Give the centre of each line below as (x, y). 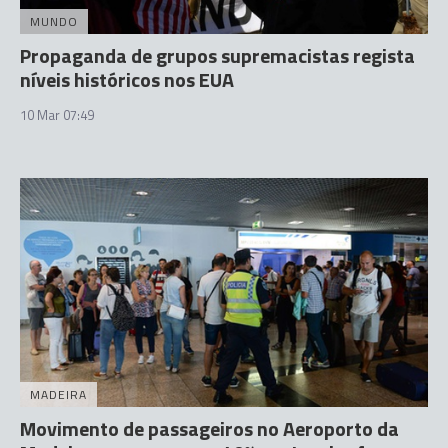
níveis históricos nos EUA (127, 79)
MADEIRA (58, 394)
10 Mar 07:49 (57, 114)
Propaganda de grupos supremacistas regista (217, 55)
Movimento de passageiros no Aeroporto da (209, 428)
